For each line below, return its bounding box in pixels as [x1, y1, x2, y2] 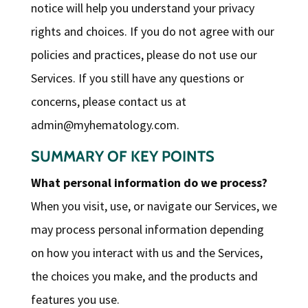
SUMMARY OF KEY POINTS [30, 147, 214, 166]
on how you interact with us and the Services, [30, 245, 263, 261]
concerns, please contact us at [30, 93, 186, 110]
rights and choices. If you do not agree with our [30, 23, 274, 40]
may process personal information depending [30, 221, 264, 238]
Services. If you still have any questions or [30, 70, 244, 87]
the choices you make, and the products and [30, 268, 258, 285]
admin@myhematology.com [30, 117, 177, 133]
